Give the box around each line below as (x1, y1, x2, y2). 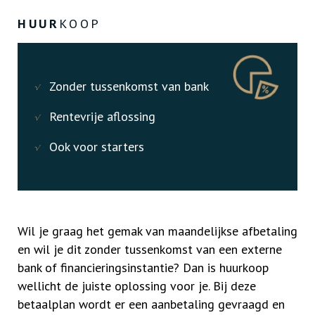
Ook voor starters (49, 139, 144, 155)
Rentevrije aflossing (49, 108, 155, 124)
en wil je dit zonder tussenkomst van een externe (18, 241, 282, 257)
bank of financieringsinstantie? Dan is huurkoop (18, 259, 269, 276)
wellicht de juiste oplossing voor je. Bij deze (18, 278, 256, 294)
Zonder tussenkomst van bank (49, 78, 209, 94)
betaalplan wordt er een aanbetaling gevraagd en (18, 296, 285, 312)
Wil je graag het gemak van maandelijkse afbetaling (18, 223, 297, 239)
